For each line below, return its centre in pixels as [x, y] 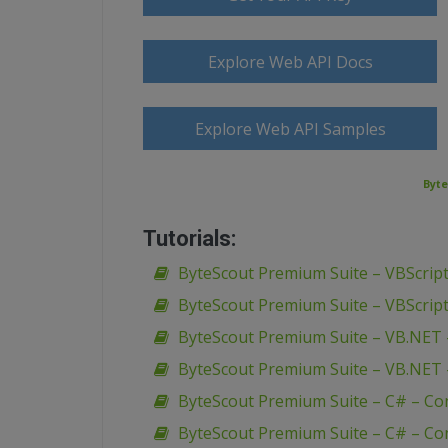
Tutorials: [189, 238]
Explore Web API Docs [290, 62]
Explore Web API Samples [290, 129]
